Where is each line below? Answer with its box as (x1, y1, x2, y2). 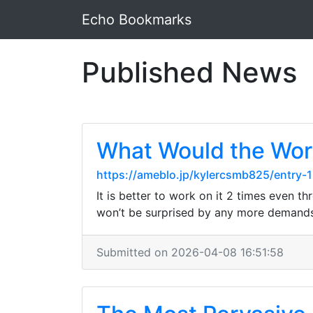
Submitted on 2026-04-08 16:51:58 (96, 245, 284, 259)
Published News (82, 55, 297, 89)
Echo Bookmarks (82, 11, 191, 28)
